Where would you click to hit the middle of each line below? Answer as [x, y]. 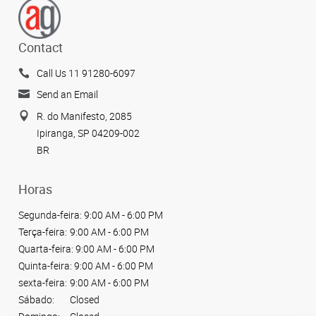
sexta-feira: [43, 282]
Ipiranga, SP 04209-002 [88, 133]
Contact [41, 47]
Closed [84, 299]
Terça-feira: [43, 231]
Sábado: [36, 299]
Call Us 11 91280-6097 [86, 73]
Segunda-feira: [50, 214]
